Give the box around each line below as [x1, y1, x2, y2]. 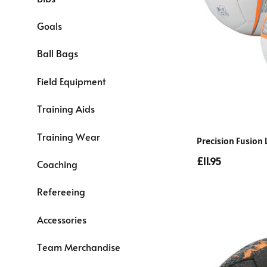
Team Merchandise [37, 240, 120, 254]
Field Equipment [37, 74, 105, 88]
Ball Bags [37, 46, 78, 60]
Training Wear [37, 129, 100, 143]
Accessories [37, 212, 86, 226]
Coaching [37, 157, 77, 170]
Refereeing [37, 185, 85, 198]
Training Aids [37, 102, 95, 116]
